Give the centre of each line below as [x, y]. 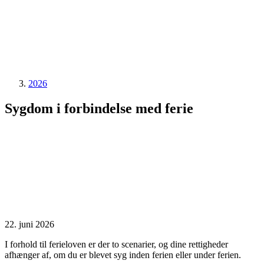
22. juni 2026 [29, 224]
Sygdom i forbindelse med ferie [99, 108]
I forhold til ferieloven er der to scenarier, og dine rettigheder [116, 244]
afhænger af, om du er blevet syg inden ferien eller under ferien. [123, 255]
